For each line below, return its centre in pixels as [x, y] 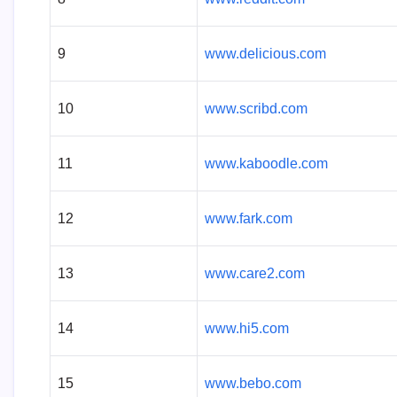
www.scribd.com [256, 109]
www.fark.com [249, 219]
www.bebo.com [253, 384]
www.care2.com [255, 274]
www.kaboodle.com [266, 164]
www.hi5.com [247, 329]
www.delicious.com [265, 54]
